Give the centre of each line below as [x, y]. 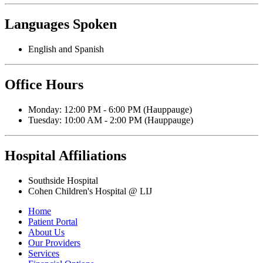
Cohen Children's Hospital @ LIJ [90, 191]
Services [44, 253]
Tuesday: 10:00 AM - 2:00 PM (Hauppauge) [111, 120]
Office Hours [44, 85]
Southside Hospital [63, 180]
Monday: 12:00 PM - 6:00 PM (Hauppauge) [110, 109]
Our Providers [54, 242]
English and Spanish [66, 49]
